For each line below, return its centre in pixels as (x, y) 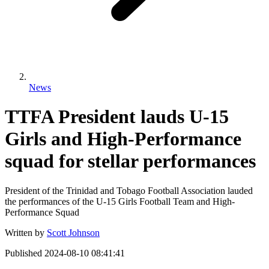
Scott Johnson (73, 232)
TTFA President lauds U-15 (117, 117)
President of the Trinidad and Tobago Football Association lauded (129, 190)
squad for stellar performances (130, 161)
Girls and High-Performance (123, 139)
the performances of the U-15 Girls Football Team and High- (120, 201)
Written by (25, 232)
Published (23, 253)
